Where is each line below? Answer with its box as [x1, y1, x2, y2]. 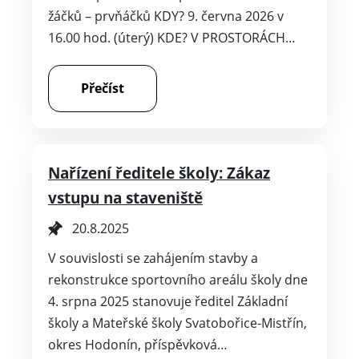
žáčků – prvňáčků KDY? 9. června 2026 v [48, 6, 284, 25]
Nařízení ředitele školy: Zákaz [48, 162, 270, 183]
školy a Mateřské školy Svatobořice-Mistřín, [48, 313, 307, 332]
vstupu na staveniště [48, 187, 203, 208]
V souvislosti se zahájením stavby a [48, 248, 258, 267]
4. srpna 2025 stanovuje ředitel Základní [48, 292, 288, 310]
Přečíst [81, 79, 124, 97]
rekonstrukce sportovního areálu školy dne [48, 270, 308, 288]
